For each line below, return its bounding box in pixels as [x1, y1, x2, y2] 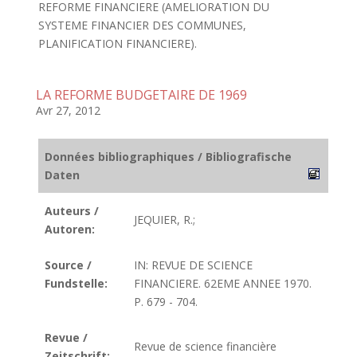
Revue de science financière [134, 339, 277, 354]
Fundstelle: [45, 276, 108, 291]
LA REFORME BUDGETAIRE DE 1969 [35, 86, 247, 104]
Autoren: [45, 222, 95, 237]
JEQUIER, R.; [134, 212, 195, 227]
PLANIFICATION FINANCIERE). [37, 36, 197, 51]
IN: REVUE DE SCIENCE [134, 257, 253, 273]
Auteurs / [45, 203, 99, 218]
